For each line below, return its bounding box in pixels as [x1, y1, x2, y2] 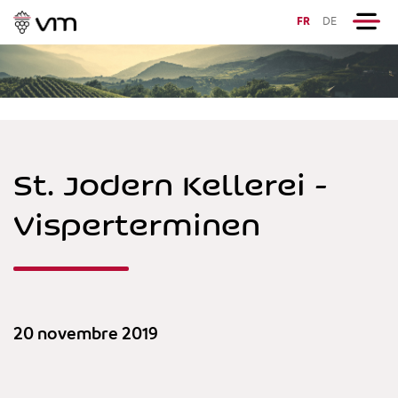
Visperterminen [13, 203, 260, 244]
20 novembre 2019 [13, 325, 158, 344]
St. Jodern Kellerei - [13, 163, 328, 204]
